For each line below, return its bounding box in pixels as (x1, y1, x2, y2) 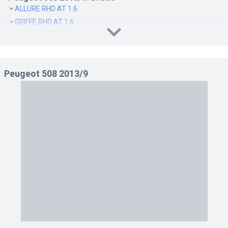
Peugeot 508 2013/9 (4, 68, 88, 79)
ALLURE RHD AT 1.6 (15, 4, 77, 13)
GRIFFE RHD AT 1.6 (15, 17, 74, 26)
